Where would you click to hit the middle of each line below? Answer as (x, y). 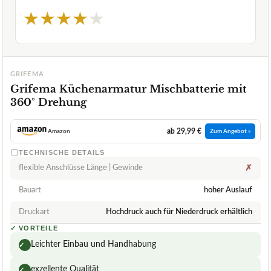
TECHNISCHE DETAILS (62, 153)
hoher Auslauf (228, 191)
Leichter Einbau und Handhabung (93, 245)
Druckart (34, 212)
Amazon (59, 132)
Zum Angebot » (230, 132)
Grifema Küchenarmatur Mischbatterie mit (129, 90)
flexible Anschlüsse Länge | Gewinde (81, 168)
